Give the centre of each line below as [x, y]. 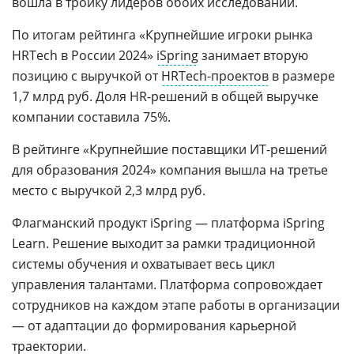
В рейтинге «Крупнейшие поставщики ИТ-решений [169, 149]
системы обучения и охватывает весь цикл [143, 264]
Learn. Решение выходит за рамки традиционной [164, 243]
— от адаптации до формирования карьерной [154, 326]
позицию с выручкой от [87, 76]
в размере [302, 76]
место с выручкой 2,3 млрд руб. [109, 190]
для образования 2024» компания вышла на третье [170, 170]
